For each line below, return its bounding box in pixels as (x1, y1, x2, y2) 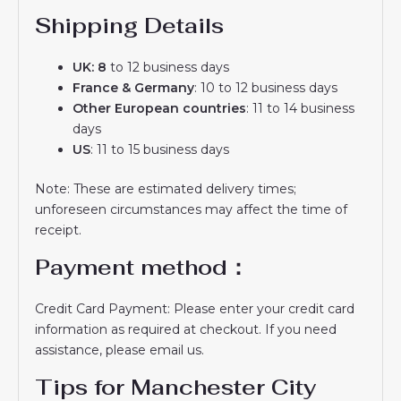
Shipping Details (35, 11, 225, 39)
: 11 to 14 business (246, 99, 355, 116)
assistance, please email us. (35, 341, 205, 358)
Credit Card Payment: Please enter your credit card (35, 300, 355, 317)
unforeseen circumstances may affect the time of (35, 200, 348, 218)
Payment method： (35, 252, 250, 281)
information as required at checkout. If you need (35, 320, 337, 337)
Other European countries (73, 99, 247, 116)
